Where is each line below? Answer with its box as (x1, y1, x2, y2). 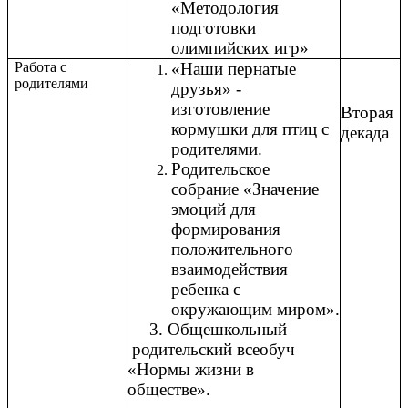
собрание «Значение (171, 179, 319, 199)
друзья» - (171, 79, 241, 99)
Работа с (15, 59, 67, 76)
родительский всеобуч (127, 340, 295, 360)
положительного (171, 240, 293, 260)
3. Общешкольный (149, 320, 314, 340)
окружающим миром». (171, 300, 340, 320)
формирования (171, 219, 280, 240)
